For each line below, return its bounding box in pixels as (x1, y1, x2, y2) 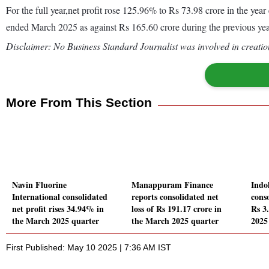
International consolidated (12, 190, 107, 204)
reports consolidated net (131, 190, 219, 204)
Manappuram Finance (131, 178, 213, 192)
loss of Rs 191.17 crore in (131, 202, 222, 216)
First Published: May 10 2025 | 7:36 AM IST (6, 243, 171, 253)
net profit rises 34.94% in (12, 202, 104, 216)
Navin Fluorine (12, 178, 67, 192)
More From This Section (6, 95, 152, 109)
